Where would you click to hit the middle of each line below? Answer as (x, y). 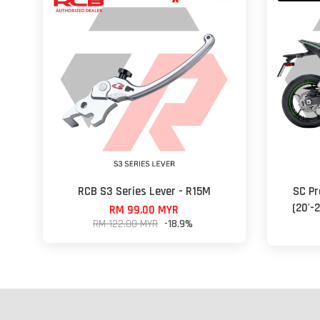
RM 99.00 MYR (144, 210)
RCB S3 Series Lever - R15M (144, 191)
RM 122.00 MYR (126, 224)
